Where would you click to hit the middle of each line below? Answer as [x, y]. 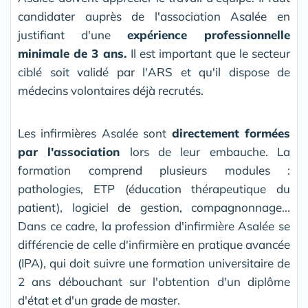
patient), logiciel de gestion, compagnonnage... [154, 208]
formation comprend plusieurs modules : [154, 170]
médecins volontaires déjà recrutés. [111, 91]
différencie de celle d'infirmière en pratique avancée [154, 245]
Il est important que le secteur [210, 54]
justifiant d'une [73, 35]
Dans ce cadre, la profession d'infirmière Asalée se [154, 226]
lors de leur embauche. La [210, 152]
